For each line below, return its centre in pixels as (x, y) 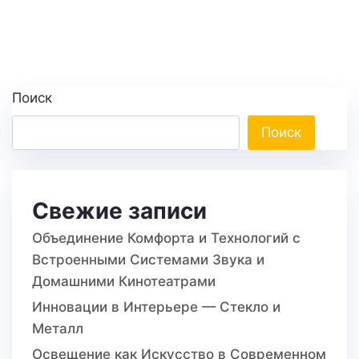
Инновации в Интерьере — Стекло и (156, 307)
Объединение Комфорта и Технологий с (166, 238)
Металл (58, 329)
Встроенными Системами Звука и (148, 260)
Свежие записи (119, 211)
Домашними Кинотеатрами (124, 282)
